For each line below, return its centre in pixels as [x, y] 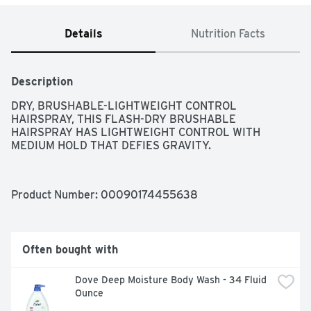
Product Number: [56, 195]
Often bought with [70, 250]
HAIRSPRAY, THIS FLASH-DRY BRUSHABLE [124, 119]
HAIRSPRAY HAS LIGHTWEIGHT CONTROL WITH [136, 133]
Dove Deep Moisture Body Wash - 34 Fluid [171, 280]
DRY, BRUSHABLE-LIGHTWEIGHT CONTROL [124, 106]
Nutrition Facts [228, 34]
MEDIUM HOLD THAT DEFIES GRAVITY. [111, 146]
